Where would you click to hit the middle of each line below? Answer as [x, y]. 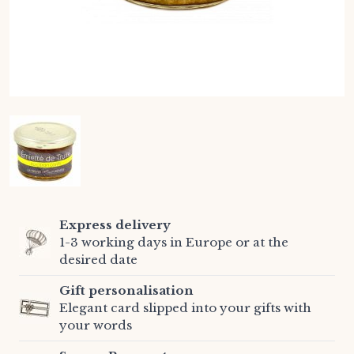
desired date [98, 260]
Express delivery [115, 225]
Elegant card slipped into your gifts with [185, 308]
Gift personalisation [126, 291]
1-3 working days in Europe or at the [174, 243]
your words [96, 326]
